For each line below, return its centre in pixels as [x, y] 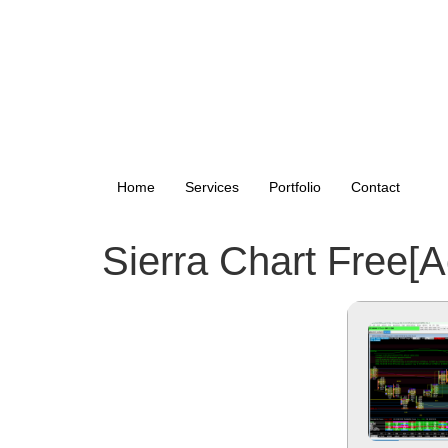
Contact [375, 187]
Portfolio [295, 187]
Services [212, 187]
